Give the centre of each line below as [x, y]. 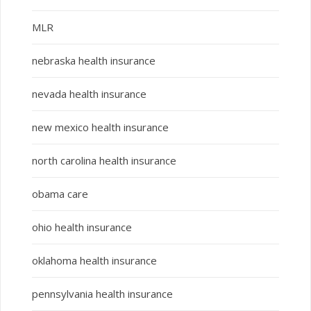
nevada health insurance [89, 94]
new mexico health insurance [100, 127]
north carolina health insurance [104, 161]
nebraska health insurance [93, 61]
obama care [60, 194]
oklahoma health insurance [94, 261]
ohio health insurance [82, 227]
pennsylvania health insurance [102, 294]
